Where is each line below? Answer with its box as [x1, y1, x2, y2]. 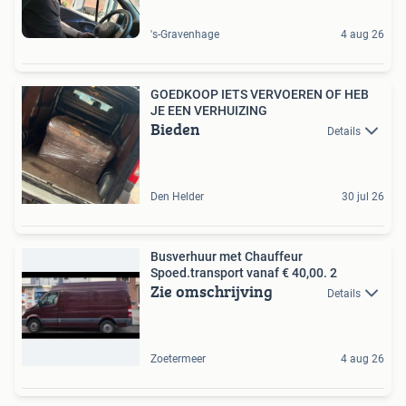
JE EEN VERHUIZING [150, 103, 267, 118]
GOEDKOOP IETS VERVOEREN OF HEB [150, 87, 369, 101]
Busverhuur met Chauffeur [150, 249, 303, 264]
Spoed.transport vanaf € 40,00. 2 [150, 266, 337, 280]
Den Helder [150, 190, 204, 203]
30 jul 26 [342, 190, 384, 203]
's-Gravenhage [150, 28, 219, 41]
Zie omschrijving [150, 279, 273, 304]
